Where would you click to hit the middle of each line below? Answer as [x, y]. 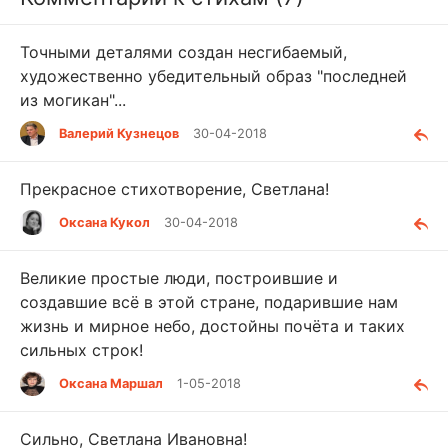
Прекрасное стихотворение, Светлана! [174, 188]
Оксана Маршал [111, 384]
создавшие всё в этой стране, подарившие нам [209, 301]
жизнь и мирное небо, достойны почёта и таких [212, 325]
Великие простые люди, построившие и [179, 277]
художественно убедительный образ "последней [213, 75]
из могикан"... [73, 99]
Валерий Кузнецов [119, 133]
